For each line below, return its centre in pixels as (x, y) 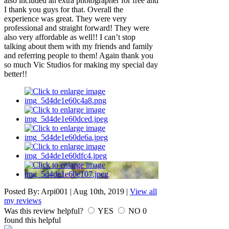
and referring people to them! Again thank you (79, 56)
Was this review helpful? (45, 211)
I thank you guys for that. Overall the (64, 10)
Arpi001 (54, 192)
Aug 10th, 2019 (99, 192)
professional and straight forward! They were (77, 28)
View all (143, 192)
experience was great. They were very (65, 19)
